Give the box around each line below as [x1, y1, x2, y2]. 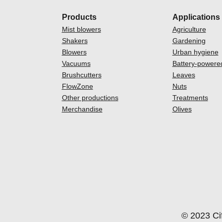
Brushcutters [61, 70, 102, 79]
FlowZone [61, 82, 93, 90]
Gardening [172, 36, 206, 45]
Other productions [61, 93, 118, 102]
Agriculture [172, 25, 206, 33]
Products [61, 12, 97, 21]
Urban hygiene [172, 48, 219, 56]
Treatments [172, 93, 208, 102]
